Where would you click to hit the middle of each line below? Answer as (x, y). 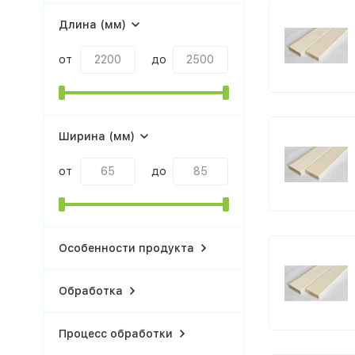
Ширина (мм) (96, 136)
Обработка (90, 291)
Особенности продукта (126, 248)
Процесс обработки (115, 334)
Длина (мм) (92, 25)
